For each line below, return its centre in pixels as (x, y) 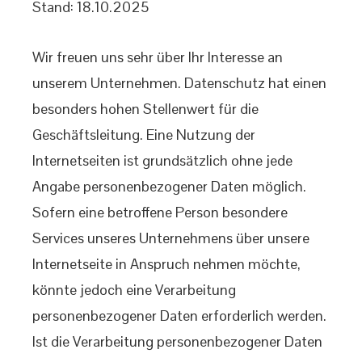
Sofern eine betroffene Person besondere (160, 212)
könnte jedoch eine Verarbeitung (134, 290)
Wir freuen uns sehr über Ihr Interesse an (158, 57)
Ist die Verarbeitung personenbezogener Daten (177, 341)
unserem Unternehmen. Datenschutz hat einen (179, 83)
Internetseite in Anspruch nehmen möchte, (166, 264)
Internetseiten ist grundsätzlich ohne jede (162, 160)
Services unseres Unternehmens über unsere (171, 238)
